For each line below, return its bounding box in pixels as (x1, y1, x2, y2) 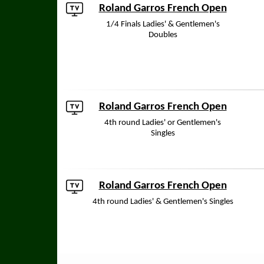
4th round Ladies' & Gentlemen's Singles (92, 197, 233, 206)
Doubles (148, 31, 177, 39)
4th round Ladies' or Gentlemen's (104, 118, 221, 127)
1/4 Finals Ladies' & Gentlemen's (105, 20, 220, 29)
